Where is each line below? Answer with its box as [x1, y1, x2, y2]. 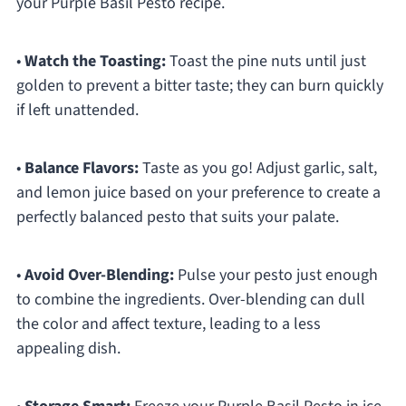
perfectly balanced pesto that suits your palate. [15, 206, 339, 229]
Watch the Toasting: [24, 50, 166, 73]
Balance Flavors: [24, 157, 139, 180]
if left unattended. [15, 99, 139, 122]
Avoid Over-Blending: [24, 264, 174, 287]
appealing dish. [15, 337, 121, 361]
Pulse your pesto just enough [173, 264, 378, 287]
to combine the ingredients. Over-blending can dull [15, 288, 365, 312]
